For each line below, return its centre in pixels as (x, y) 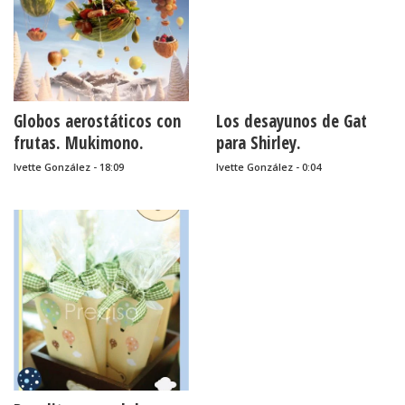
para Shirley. (259, 143)
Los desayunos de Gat (292, 121)
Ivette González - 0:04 (268, 167)
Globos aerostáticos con (97, 121)
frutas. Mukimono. (79, 143)
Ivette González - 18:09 (69, 167)
